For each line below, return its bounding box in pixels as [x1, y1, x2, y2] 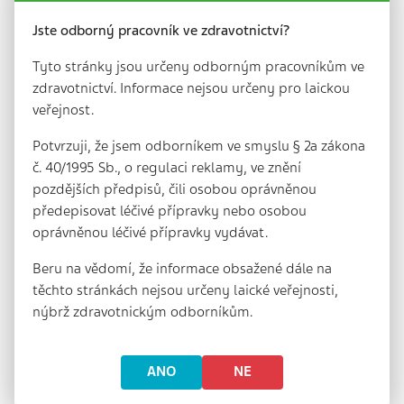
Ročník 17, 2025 [43, 329, 137, 348]
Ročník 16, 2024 [43, 346, 140, 365]
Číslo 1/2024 [14, 258, 89, 277]
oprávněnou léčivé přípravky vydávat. [32, 223, 268, 242]
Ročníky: [14, 298, 94, 325]
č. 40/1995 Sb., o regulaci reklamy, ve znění [32, 158, 301, 177]
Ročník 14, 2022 [43, 381, 140, 399]
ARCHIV [14, 60, 87, 87]
